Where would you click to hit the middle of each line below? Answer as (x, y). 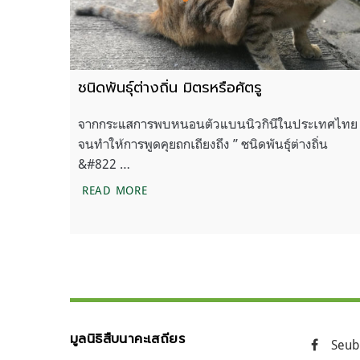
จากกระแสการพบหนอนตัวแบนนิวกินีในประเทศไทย (218, 123)
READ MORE (115, 190)
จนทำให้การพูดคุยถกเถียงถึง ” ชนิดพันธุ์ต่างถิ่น (203, 143)
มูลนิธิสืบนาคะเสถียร (127, 339)
